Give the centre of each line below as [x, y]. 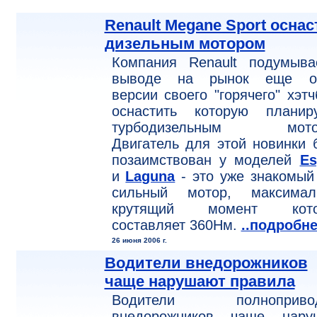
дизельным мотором [185, 44]
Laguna [150, 176]
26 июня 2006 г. [139, 240]
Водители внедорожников [206, 263]
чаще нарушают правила [200, 281]
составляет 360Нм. [176, 225]
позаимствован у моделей [206, 160]
